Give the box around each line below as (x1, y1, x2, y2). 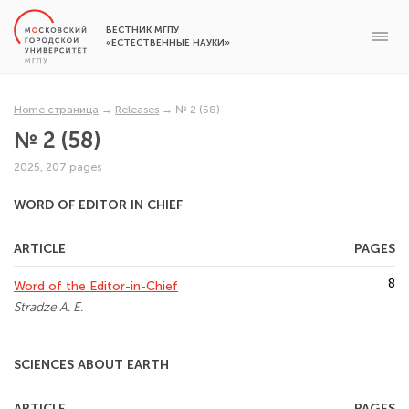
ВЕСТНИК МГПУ (106, 25, 179, 36)
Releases (115, 103, 159, 116)
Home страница (14, 103, 99, 116)
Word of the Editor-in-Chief (14, 278, 178, 294)
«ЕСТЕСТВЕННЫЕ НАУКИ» (106, 37, 230, 48)
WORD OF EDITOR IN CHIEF (14, 197, 183, 213)
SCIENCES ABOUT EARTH (14, 357, 169, 372)
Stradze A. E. (14, 299, 83, 315)
